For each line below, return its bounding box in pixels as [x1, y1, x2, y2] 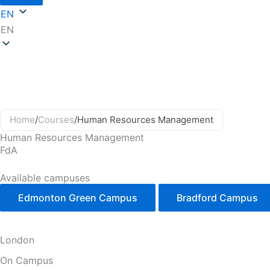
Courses [38, 114, 74, 125]
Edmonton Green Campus [18, 192, 137, 204]
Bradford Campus [177, 192, 258, 204]
